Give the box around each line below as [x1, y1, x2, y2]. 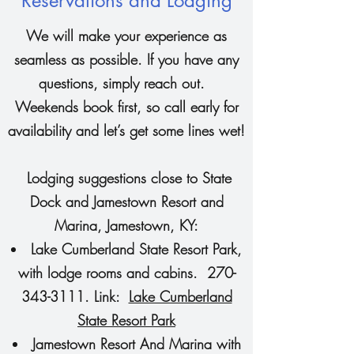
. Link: [84, 287, 129, 306]
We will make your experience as [26, 26, 227, 45]
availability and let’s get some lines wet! [8, 121, 245, 140]
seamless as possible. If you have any [14, 50, 239, 69]
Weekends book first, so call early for [14, 97, 239, 116]
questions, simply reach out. [39, 73, 214, 92]
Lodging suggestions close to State [21, 168, 232, 187]
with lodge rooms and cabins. [17, 263, 207, 282]
